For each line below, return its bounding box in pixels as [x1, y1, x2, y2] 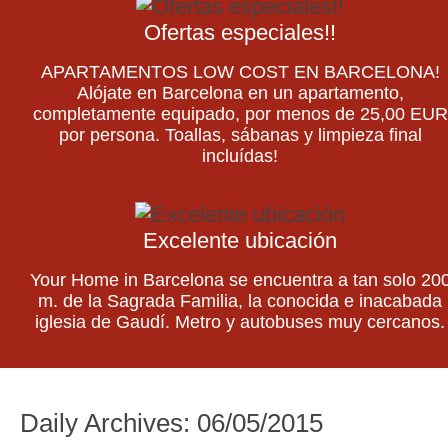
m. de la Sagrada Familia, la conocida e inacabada [38, 291, 442, 311]
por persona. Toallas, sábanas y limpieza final [58, 125, 422, 145]
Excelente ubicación [143, 228, 337, 253]
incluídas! [202, 146, 278, 166]
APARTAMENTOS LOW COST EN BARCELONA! [40, 62, 440, 82]
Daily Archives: [20, 408, 197, 438]
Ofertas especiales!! [144, 20, 336, 45]
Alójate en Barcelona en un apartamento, [76, 83, 404, 103]
